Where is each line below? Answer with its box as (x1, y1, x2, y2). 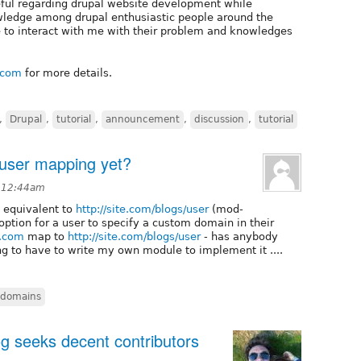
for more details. (22, 66, 112, 79)
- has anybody (201, 230, 278, 243)
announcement (106, 113, 180, 125)
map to (24, 230, 68, 243)
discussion (194, 113, 244, 125)
